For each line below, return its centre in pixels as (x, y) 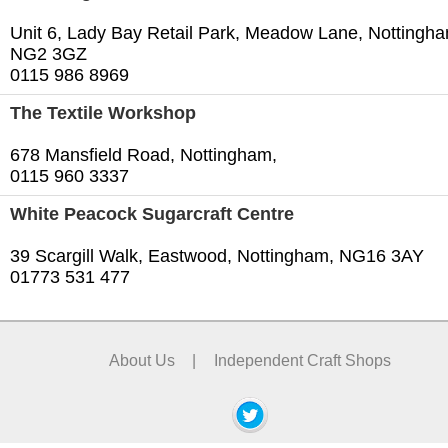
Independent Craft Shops (303, 360)
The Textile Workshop (103, 113)
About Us (141, 360)
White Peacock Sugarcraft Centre (152, 214)
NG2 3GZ (48, 54)
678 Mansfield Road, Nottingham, (143, 155)
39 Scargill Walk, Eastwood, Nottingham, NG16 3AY (217, 256)
